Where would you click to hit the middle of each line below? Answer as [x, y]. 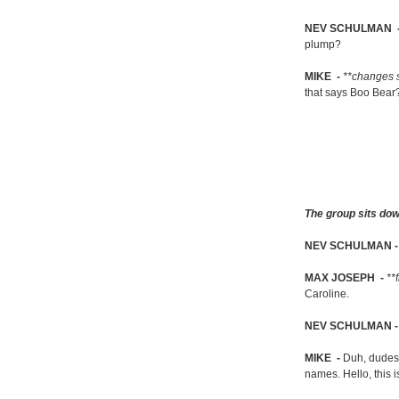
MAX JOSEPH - [346, 278]
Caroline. [327, 294]
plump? [323, 45]
